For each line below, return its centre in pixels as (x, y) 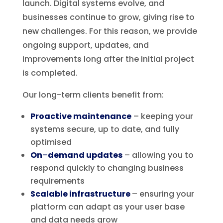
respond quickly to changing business (107, 168)
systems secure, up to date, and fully (105, 129)
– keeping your (162, 116)
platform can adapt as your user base (107, 207)
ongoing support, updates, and (85, 45)
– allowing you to (158, 155)
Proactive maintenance (81, 116)
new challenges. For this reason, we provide (110, 31)
